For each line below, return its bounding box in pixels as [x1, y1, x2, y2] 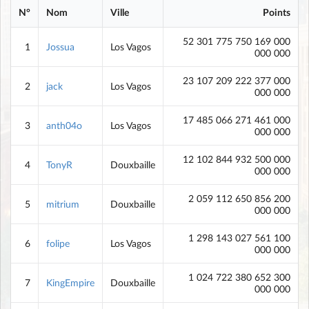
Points [263, 6, 290, 19]
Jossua [46, 41, 74, 53]
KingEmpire [46, 277, 94, 289]
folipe [46, 237, 70, 250]
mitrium [46, 198, 79, 210]
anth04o [46, 119, 82, 132]
